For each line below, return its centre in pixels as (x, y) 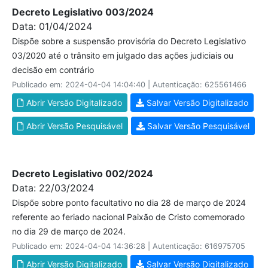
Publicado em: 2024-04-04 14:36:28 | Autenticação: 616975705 (129, 246)
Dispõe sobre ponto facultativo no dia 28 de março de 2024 (129, 202)
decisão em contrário (53, 70)
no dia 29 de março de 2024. (69, 231)
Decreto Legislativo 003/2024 (83, 12)
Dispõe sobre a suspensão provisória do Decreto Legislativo (129, 41)
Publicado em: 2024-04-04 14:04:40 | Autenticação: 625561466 (129, 85)
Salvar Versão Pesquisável (197, 126)
